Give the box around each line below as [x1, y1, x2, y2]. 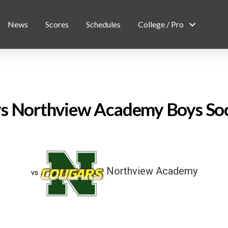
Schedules [86, 19, 121, 29]
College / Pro [138, 19, 184, 29]
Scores [45, 19, 69, 29]
